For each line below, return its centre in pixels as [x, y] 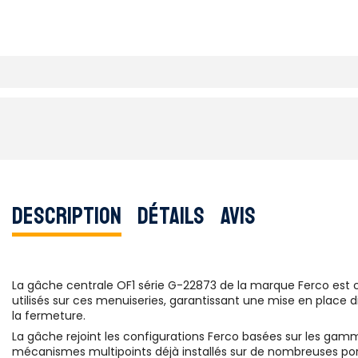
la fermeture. [49, 316]
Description [67, 215]
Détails [171, 215]
